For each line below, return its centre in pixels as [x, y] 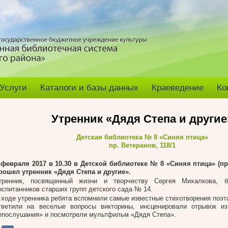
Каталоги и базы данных [89, 88]
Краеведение [178, 88]
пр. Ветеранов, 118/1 [142, 145]
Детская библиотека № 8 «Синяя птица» [142, 137]
